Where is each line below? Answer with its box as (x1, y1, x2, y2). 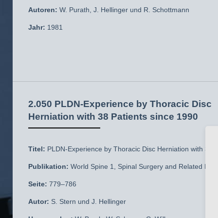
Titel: (28, 145, 45, 153)
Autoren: (28, 6, 57, 14)
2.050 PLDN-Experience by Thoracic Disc (28, 98, 212, 109)
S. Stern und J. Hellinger (49, 198, 126, 205)
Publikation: (28, 163, 69, 170)
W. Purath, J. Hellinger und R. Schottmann (57, 6, 189, 14)
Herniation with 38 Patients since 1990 (28, 111, 198, 122)
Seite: (28, 180, 47, 188)
